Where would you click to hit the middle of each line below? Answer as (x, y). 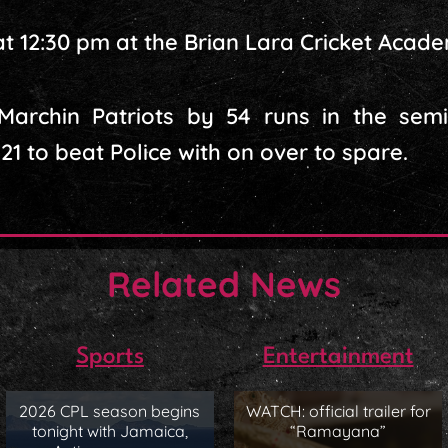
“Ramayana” (338, 430)
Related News (223, 283)
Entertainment (338, 357)
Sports (109, 357)
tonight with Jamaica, (109, 430)
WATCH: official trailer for (338, 410)
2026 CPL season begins (110, 410)
